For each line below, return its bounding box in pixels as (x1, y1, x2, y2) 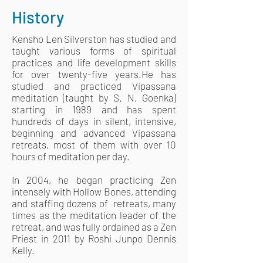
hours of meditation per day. (12, 150, 130, 162)
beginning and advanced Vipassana (12, 127, 176, 139)
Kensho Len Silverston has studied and (12, 33, 176, 45)
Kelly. (12, 244, 36, 256)
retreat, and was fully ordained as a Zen (12, 221, 176, 232)
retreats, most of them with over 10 (12, 139, 176, 150)
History (12, 7, 64, 27)
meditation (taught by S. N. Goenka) (12, 92, 176, 103)
